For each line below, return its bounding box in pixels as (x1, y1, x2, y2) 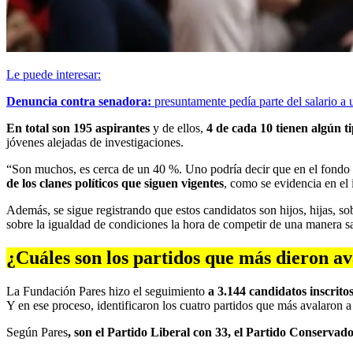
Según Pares (6, 325, 68, 339)
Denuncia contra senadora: (6, 94, 151, 108)
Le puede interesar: (6, 67, 101, 81)
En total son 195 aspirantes (6, 121, 150, 135)
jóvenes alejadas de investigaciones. (6, 135, 184, 149)
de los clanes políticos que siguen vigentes (6, 176, 224, 190)
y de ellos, (150, 121, 206, 135)
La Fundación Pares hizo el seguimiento (6, 284, 208, 298)
